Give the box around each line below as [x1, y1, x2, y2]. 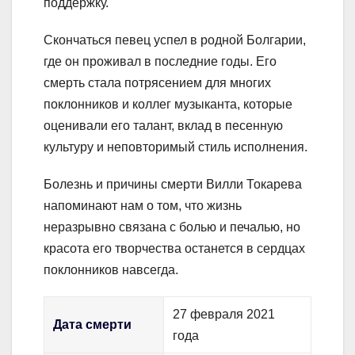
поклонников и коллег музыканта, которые [44, 97, 292, 112]
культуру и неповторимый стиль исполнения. [44, 140, 307, 155]
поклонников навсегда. [44, 263, 178, 277]
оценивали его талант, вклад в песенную [44, 119, 283, 133]
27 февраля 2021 [173, 307, 276, 322]
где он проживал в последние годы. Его [44, 55, 277, 69]
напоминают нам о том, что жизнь [44, 199, 242, 213]
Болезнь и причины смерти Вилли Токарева [44, 177, 302, 192]
